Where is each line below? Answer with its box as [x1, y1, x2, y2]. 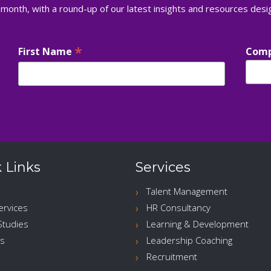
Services [135, 159, 191, 176]
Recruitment [146, 250, 197, 263]
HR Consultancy [146, 201, 211, 214]
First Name [18, 45, 75, 58]
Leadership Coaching [146, 234, 232, 247]
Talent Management [146, 185, 227, 198]
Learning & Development [146, 218, 249, 230]
